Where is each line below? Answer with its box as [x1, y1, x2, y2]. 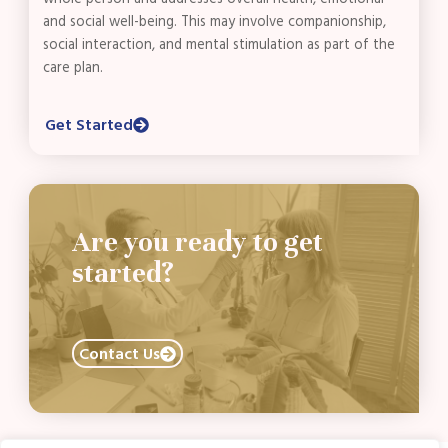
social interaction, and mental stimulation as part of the [43, 35, 396, 56]
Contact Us [78, 342, 160, 365]
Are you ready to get [71, 225, 323, 259]
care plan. [43, 58, 104, 79]
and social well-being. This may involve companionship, [43, 12, 387, 33]
